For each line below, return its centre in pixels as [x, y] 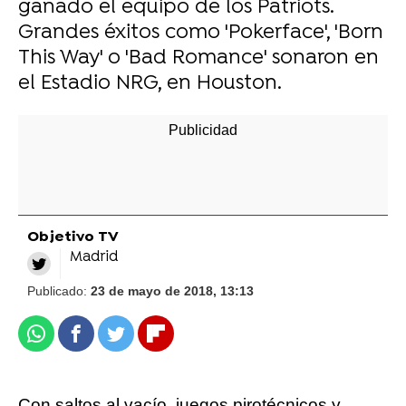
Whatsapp [72, 341]
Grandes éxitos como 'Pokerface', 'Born [201, 33]
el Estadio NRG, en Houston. [150, 84]
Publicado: [59, 291]
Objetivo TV [73, 237]
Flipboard [190, 341]
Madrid [94, 257]
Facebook [110, 341]
